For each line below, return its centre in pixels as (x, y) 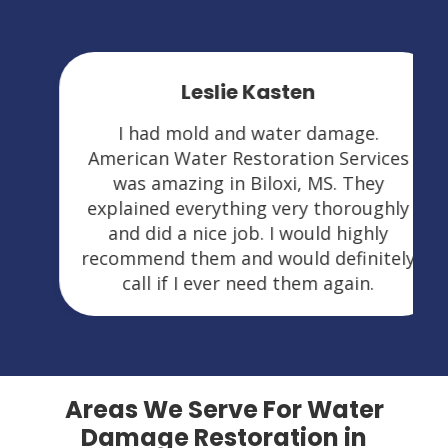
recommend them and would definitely (224, 257)
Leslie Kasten (224, 91)
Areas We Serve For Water (224, 409)
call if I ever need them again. (224, 282)
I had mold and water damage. (224, 132)
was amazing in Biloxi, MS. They (224, 182)
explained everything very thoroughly (224, 207)
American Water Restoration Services (224, 157)
